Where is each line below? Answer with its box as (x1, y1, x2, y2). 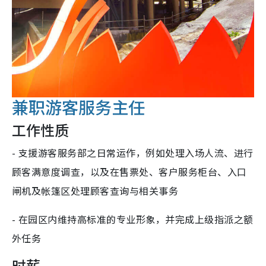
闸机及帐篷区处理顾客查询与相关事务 (12, 183, 179, 198)
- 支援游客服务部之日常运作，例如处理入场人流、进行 (12, 145, 254, 160)
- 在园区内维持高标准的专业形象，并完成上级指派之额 (12, 211, 254, 226)
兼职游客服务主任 (12, 94, 145, 119)
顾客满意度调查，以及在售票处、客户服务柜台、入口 (12, 164, 247, 179)
